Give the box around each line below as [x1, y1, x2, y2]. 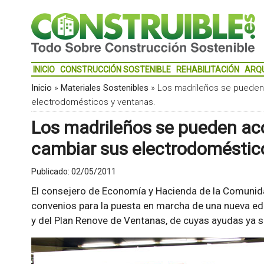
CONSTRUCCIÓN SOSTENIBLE [60, 65, 171, 74]
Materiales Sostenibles [60, 82, 148, 93]
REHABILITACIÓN [176, 65, 239, 74]
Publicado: [31, 167, 71, 176]
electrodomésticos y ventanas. [31, 97, 156, 107]
